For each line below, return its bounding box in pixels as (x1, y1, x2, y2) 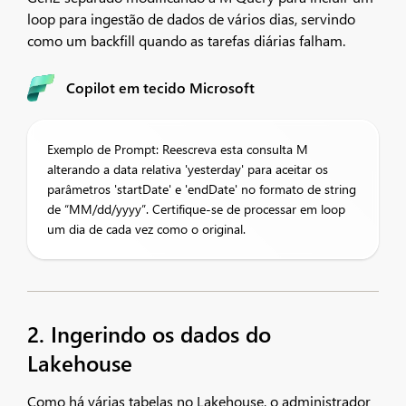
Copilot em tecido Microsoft (66, 78, 255, 97)
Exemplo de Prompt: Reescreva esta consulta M (47, 140, 308, 158)
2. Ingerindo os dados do (27, 319, 271, 348)
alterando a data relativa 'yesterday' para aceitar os (47, 160, 328, 178)
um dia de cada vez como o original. (47, 220, 246, 237)
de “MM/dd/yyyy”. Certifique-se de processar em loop (47, 200, 345, 217)
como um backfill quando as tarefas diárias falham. (27, 31, 345, 50)
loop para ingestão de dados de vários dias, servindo (27, 9, 355, 28)
